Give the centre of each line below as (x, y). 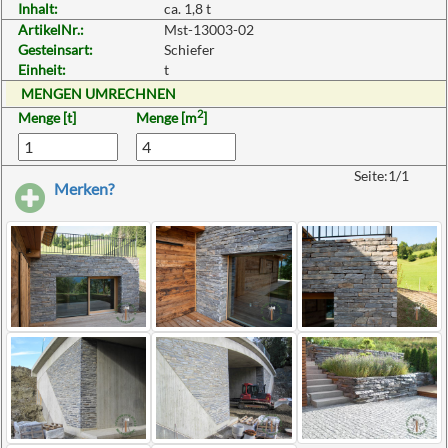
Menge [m (166, 117)
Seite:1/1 (384, 175)
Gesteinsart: (55, 49)
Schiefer (190, 49)
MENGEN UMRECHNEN (98, 93)
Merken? (84, 188)
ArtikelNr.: (51, 29)
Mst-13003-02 (209, 29)
